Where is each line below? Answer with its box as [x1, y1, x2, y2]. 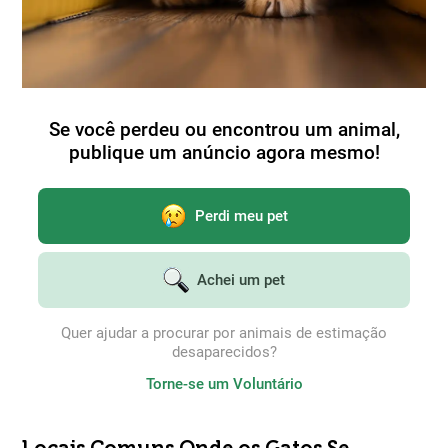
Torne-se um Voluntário [145, 375, 303, 393]
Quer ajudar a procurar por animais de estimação [61, 324, 387, 342]
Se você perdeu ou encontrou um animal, [48, 118, 400, 141]
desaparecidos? [171, 343, 277, 361]
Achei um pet [197, 270, 285, 289]
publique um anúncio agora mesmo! [68, 141, 380, 164]
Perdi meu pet [195, 206, 288, 225]
